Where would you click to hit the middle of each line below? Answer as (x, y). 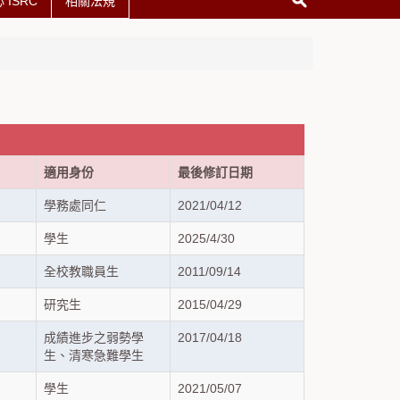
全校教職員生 (81, 271)
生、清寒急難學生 (94, 355)
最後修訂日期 (215, 172)
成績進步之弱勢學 (94, 337)
